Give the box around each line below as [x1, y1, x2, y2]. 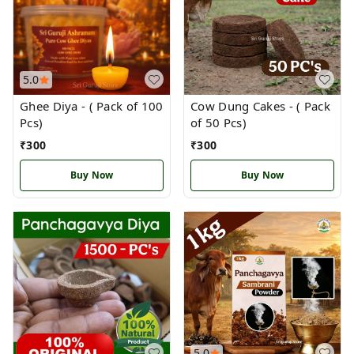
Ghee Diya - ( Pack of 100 [20, 98, 89, 114]
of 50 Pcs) [190, 115, 247, 130]
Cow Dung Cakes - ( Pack [190, 98, 330, 114]
